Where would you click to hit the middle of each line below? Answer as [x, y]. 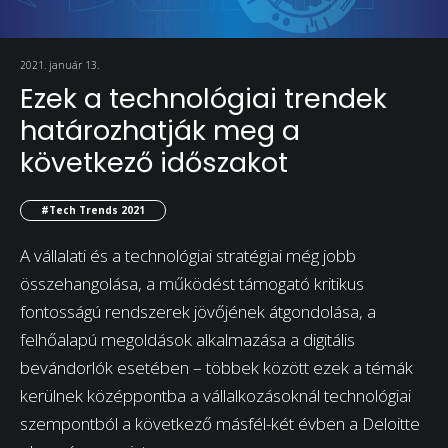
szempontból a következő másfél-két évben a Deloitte [220, 423]
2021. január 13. [59, 65]
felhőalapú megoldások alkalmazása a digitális [187, 339]
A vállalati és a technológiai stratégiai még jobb [188, 255]
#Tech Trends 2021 [93, 209]
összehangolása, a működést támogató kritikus [192, 283]
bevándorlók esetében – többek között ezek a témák [216, 367]
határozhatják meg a [160, 131]
